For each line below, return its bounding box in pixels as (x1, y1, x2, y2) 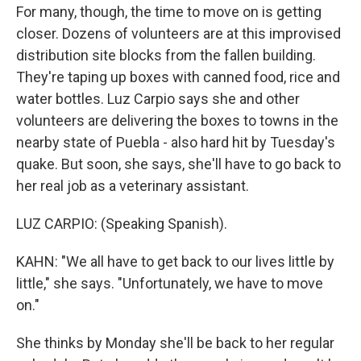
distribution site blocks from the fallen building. (16, 47, 316, 64)
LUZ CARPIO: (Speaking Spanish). (16, 215, 227, 232)
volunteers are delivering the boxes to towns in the (16, 112, 338, 129)
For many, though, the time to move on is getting (16, 3, 322, 20)
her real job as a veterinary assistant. (16, 177, 249, 194)
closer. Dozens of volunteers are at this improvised (16, 25, 341, 42)
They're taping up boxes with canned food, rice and (16, 68, 340, 85)
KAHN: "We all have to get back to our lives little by (16, 253, 334, 270)
